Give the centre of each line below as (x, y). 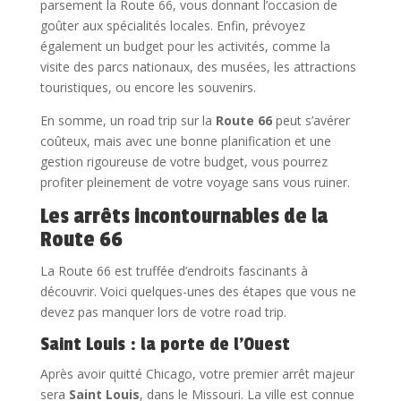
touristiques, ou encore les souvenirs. (148, 87)
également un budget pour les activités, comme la (185, 46)
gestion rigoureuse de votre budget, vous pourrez (183, 161)
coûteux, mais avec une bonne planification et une (185, 141)
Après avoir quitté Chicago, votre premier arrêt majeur (197, 373)
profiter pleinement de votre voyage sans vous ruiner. (195, 182)
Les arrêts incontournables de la (183, 216)
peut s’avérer (311, 120)
